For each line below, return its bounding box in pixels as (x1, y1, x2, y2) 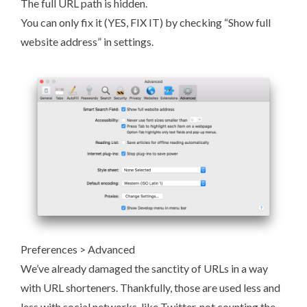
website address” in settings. (21, 35, 153, 49)
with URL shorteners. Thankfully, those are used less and (21, 280, 280, 294)
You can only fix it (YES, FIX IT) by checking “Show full (21, 16, 271, 29)
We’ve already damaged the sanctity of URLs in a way (21, 261, 268, 275)
